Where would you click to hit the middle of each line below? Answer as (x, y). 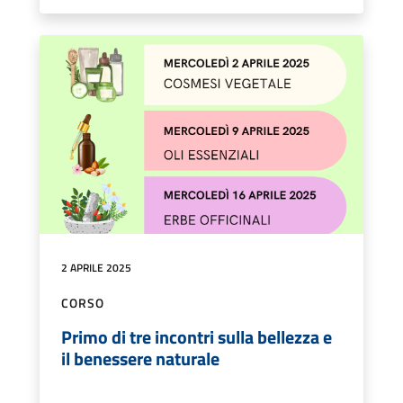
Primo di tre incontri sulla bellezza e (197, 337)
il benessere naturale (140, 358)
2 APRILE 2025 (96, 268)
